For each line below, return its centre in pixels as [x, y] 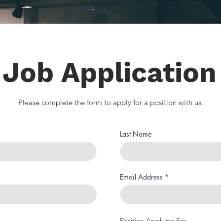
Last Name [136, 134]
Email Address [141, 177]
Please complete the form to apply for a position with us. [110, 102]
